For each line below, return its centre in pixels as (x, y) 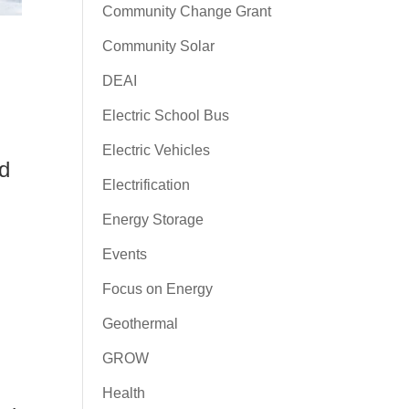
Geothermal (140, 324)
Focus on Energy (157, 289)
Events (124, 254)
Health (123, 393)
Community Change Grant (186, 11)
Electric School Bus (165, 115)
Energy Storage (152, 220)
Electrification (146, 185)
